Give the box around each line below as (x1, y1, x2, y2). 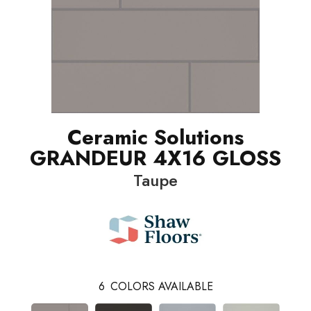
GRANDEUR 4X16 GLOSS (30, 142, 281, 173)
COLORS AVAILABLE (110, 278, 213, 294)
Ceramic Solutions (67, 121, 244, 152)
